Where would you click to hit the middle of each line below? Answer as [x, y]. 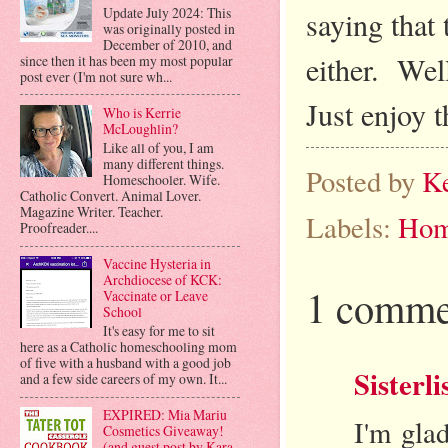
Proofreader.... [59, 227]
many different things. [163, 163]
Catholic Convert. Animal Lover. [110, 195]
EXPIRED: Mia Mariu [164, 415]
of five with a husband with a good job [125, 362]
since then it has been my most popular [126, 60]
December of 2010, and [167, 44]
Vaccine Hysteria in [156, 264]
